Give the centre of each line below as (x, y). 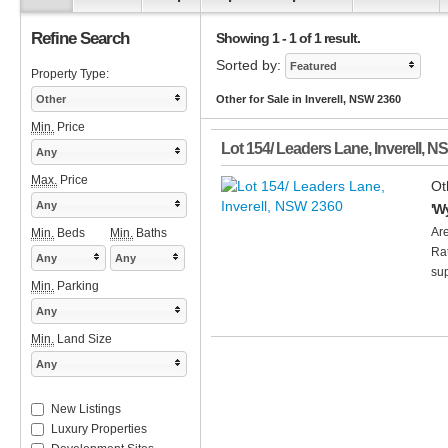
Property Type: (70, 74)
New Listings (86, 409)
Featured (313, 66)
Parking (76, 286)
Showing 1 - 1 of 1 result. (288, 38)
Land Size (83, 339)
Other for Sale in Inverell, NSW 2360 (308, 99)
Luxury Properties (99, 429)
